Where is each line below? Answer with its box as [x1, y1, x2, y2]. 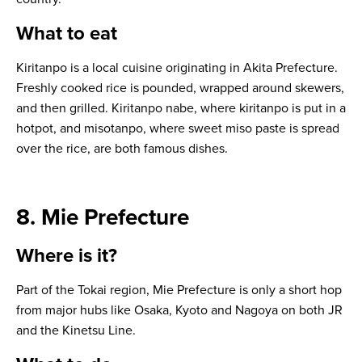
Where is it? [16, 244, 117, 268]
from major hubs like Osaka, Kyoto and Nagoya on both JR [16, 302, 343, 319]
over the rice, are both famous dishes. [16, 141, 228, 158]
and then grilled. [16, 100, 112, 117]
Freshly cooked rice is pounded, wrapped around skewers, [16, 80, 344, 97]
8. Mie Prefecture [16, 204, 189, 232]
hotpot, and [16, 120, 84, 137]
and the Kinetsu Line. [16, 322, 136, 339]
